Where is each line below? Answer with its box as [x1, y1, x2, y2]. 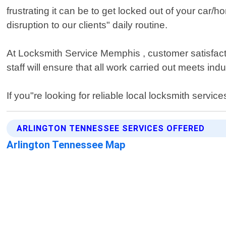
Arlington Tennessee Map [7, 139, 126, 151]
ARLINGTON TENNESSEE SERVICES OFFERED [17, 124, 205, 134]
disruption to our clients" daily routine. [7, 20, 168, 31]
